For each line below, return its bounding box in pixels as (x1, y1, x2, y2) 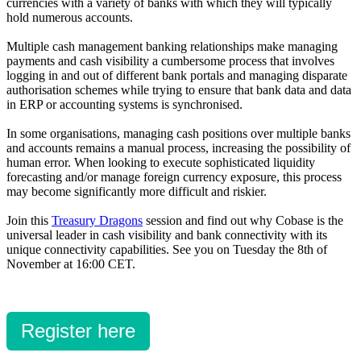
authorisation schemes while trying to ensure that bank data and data (6, 82, 351, 97)
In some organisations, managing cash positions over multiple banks (6, 126, 351, 140)
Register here (21, 319, 135, 342)
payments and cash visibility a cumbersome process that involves (6, 53, 334, 68)
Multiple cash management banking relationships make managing (6, 39, 338, 53)
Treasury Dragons (52, 213, 143, 227)
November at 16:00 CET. (6, 256, 135, 271)
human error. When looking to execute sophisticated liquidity (6, 155, 315, 169)
